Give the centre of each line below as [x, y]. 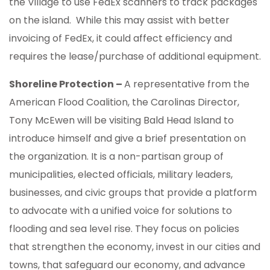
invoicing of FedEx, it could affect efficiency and [121, 39]
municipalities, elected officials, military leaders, [121, 175]
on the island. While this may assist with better [119, 20]
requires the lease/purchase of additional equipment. [135, 57]
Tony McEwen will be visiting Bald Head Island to [121, 121]
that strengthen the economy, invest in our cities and [135, 247]
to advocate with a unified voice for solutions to [121, 211]
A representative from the [187, 84]
